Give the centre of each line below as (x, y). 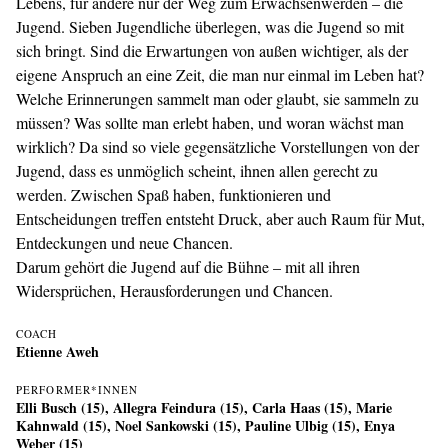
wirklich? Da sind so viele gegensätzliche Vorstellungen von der (217, 146)
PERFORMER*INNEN (77, 389)
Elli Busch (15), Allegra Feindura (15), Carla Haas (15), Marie (204, 407)
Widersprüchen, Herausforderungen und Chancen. (174, 290)
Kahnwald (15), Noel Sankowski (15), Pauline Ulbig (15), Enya (205, 425)
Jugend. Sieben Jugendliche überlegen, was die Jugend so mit (210, 26)
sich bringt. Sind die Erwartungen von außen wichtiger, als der (212, 50)
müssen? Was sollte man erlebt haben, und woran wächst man (210, 122)
